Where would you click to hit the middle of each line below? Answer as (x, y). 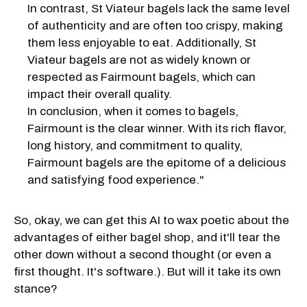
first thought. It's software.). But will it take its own (147, 271)
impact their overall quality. (100, 94)
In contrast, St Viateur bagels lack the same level (159, 8)
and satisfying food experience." (116, 180)
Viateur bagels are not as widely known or (139, 60)
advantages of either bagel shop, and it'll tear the (147, 237)
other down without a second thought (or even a (143, 254)
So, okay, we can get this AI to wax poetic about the (151, 220)
